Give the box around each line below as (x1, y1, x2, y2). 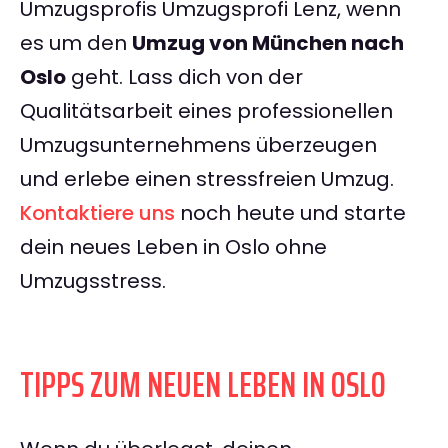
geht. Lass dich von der (66, 63, 303, 92)
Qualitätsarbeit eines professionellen (20, 97, 393, 126)
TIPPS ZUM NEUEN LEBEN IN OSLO (20, 356, 386, 414)
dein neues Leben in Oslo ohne (20, 233, 327, 262)
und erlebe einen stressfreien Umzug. (20, 165, 394, 194)
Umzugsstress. (20, 267, 166, 296)
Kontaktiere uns (20, 199, 175, 228)
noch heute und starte (175, 199, 406, 228)
